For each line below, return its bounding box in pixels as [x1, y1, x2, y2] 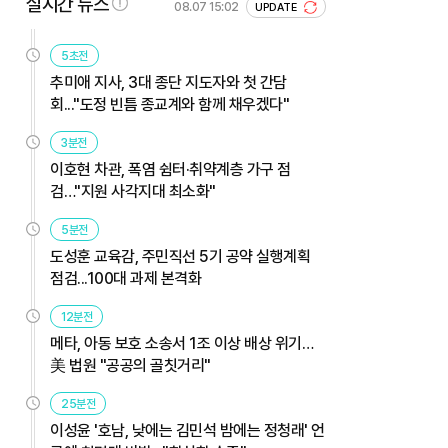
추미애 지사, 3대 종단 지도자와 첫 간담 [50, 72, 287, 92]
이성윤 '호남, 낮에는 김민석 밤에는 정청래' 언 [50, 420, 325, 440]
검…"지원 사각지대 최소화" [50, 181, 216, 201]
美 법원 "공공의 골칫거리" [50, 355, 211, 375]
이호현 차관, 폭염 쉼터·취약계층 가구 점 [50, 159, 291, 179]
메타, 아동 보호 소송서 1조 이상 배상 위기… [50, 333, 313, 353]
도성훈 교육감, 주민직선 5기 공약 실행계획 [50, 246, 310, 266]
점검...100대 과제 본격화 [50, 268, 201, 288]
